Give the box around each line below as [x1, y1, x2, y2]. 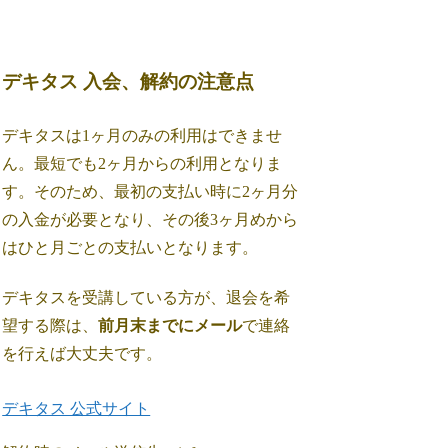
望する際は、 [2, 316, 99, 334]
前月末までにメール [98, 316, 243, 334]
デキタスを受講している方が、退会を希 [2, 288, 291, 306]
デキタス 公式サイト [2, 399, 151, 417]
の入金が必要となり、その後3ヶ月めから [2, 210, 299, 228]
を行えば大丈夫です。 [2, 344, 163, 362]
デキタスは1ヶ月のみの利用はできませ [2, 126, 283, 144]
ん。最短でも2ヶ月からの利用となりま [2, 154, 283, 172]
